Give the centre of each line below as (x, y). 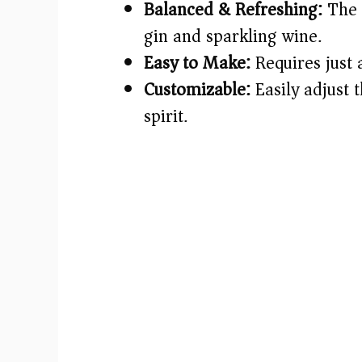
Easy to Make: (197, 63)
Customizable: (197, 89)
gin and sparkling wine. (233, 36)
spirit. (166, 116)
